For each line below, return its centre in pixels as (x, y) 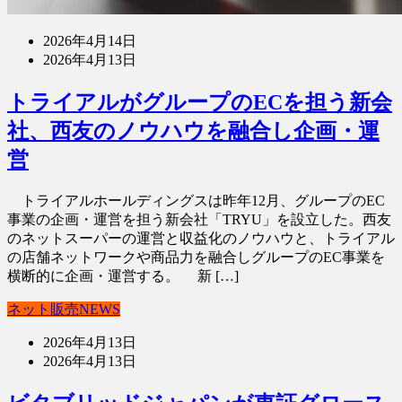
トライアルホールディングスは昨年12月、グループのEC (196, 201)
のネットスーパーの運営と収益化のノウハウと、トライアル (201, 239)
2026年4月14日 (90, 41)
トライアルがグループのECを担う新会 (200, 103)
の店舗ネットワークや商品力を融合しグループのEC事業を (196, 258)
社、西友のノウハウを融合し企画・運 (193, 131)
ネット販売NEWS (64, 310)
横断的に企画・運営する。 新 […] (123, 276)
